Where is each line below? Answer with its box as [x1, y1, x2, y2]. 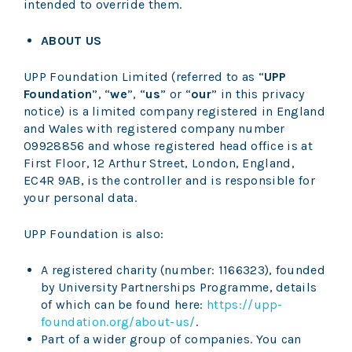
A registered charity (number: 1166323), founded [41, 262, 326, 278]
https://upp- [206, 297, 283, 313]
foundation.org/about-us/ [41, 314, 196, 330]
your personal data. [24, 190, 137, 206]
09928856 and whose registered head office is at [24, 138, 313, 154]
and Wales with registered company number [24, 121, 285, 137]
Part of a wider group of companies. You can [41, 332, 302, 347]
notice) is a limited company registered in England [24, 104, 326, 119]
